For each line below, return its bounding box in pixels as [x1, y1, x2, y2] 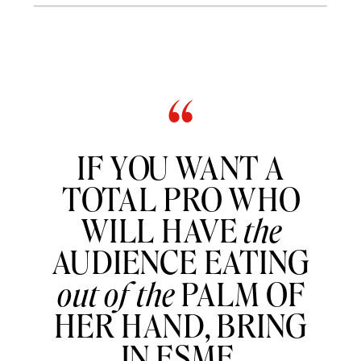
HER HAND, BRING [54, 303, 309, 346]
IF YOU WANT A [77, 145, 285, 188]
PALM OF [174, 272, 305, 314]
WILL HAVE [80, 208, 244, 251]
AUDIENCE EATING [52, 240, 311, 282]
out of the [57, 272, 175, 314]
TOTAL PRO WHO [61, 176, 301, 219]
